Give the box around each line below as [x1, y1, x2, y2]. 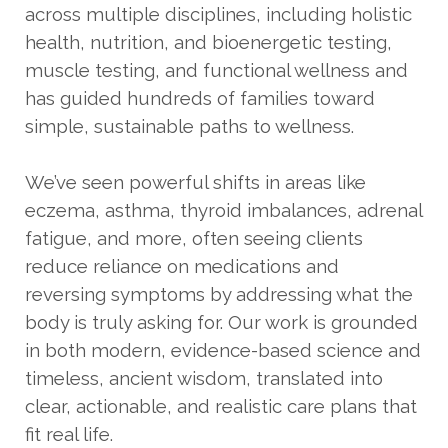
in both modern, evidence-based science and [25, 338, 421, 361]
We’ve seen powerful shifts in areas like [25, 170, 366, 193]
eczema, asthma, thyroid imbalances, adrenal [25, 198, 422, 221]
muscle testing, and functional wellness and [25, 58, 408, 81]
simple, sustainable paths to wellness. [25, 114, 354, 137]
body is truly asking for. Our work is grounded [25, 310, 418, 333]
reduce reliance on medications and [25, 254, 339, 277]
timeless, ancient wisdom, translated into [25, 366, 383, 389]
